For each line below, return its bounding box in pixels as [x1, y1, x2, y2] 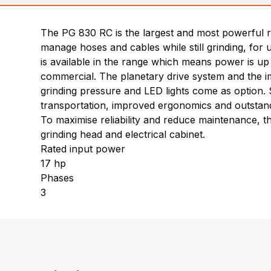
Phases [41, 172, 74, 184]
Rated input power [41, 143, 126, 155]
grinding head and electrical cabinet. [41, 128, 206, 140]
